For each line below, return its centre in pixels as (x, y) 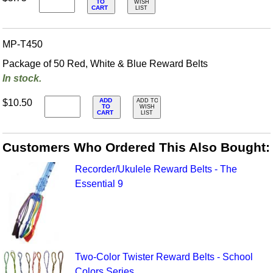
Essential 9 (99, 183)
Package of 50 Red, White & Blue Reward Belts (105, 63)
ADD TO (148, 100)
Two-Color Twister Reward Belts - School (164, 257)
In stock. (22, 78)
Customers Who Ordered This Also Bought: (136, 147)
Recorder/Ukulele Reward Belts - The (156, 169)
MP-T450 (23, 44)
